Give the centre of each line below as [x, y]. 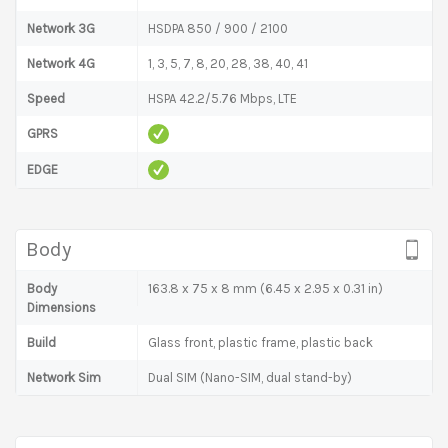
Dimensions [61, 307]
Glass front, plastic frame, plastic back [260, 342]
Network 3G [61, 28]
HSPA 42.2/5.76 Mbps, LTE [222, 98]
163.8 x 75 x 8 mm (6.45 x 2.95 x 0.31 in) [265, 288]
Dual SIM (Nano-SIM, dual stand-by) [250, 377]
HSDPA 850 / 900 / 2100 [218, 28]
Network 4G [61, 63]
